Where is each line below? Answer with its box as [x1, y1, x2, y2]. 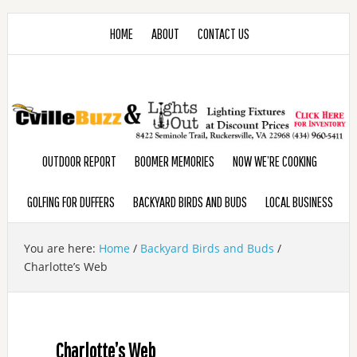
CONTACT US [198, 25, 250, 42]
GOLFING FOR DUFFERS [26, 193, 115, 210]
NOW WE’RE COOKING [233, 152, 318, 170]
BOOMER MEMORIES [135, 152, 215, 170]
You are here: [23, 240, 99, 256]
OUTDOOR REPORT [42, 152, 117, 170]
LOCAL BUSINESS [265, 193, 333, 210]
